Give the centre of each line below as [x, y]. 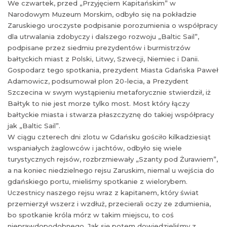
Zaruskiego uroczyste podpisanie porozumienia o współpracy [112, 25]
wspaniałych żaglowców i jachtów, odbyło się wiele [95, 148]
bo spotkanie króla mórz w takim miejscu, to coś [91, 215]
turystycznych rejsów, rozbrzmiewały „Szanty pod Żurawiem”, [113, 159]
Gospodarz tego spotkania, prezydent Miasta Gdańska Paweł [113, 70]
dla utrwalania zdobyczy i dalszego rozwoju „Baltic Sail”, [103, 36]
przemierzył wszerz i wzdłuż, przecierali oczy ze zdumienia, [109, 203]
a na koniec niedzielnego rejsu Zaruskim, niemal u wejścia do [111, 170]
